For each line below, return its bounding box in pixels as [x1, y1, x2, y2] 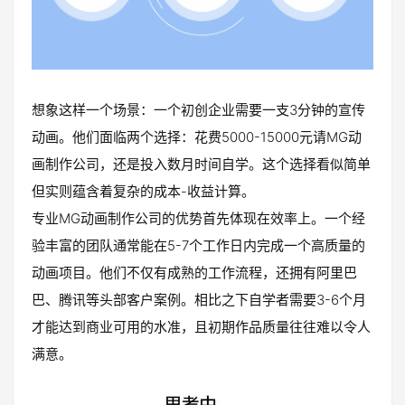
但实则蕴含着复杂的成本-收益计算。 [32, 182, 255, 200]
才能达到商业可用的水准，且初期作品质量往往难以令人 [32, 317, 371, 335]
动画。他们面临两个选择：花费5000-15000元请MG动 [32, 127, 362, 146]
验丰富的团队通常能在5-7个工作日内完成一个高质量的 [32, 236, 365, 254]
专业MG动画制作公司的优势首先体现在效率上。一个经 [32, 209, 365, 227]
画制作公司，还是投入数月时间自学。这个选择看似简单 [32, 155, 371, 173]
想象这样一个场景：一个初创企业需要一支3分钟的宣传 [32, 100, 365, 118]
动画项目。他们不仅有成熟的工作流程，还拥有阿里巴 [32, 263, 357, 281]
